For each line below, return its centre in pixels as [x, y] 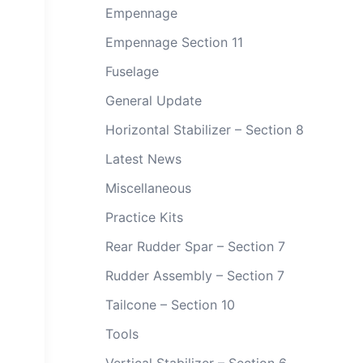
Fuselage [132, 71]
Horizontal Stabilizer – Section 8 [204, 130]
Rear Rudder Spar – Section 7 [195, 246]
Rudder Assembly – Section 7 [194, 275]
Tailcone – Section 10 [170, 305]
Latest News [143, 159]
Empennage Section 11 [174, 42]
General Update [153, 100]
